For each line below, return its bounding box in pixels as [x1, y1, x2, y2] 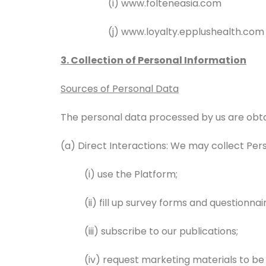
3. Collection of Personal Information [61, 53, 246, 67]
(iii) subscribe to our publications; [84, 224, 238, 238]
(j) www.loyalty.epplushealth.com [108, 25, 264, 39]
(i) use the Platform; [84, 167, 178, 181]
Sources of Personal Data [61, 82, 179, 96]
